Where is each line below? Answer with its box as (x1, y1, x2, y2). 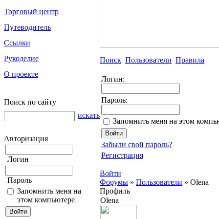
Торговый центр (4, 7, 59, 16)
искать (78, 111, 100, 119)
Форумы (100, 178, 128, 186)
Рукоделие (4, 54, 39, 63)
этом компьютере (17, 196, 75, 204)
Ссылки (4, 39, 30, 47)
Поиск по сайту (4, 98, 56, 106)
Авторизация (4, 134, 48, 143)
